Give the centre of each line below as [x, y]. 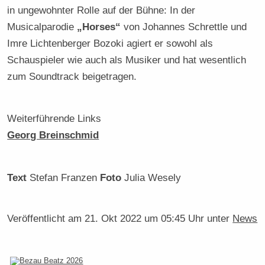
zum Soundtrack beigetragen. [72, 77]
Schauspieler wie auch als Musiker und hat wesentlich [127, 60]
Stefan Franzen [64, 177]
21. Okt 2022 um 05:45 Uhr [145, 218]
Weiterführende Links [54, 119]
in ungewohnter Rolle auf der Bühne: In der [101, 10]
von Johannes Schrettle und [184, 27]
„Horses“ [99, 27]
